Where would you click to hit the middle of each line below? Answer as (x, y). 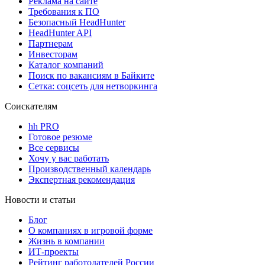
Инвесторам (53, 54)
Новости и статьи (40, 199)
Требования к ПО (64, 11)
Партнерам (51, 43)
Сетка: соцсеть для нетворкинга (93, 86)
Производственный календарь (90, 169)
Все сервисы (54, 147)
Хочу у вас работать (69, 158)
